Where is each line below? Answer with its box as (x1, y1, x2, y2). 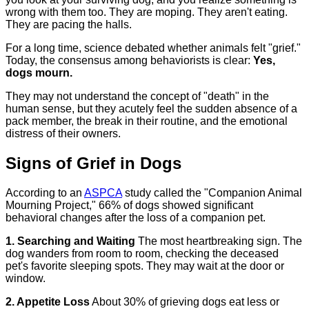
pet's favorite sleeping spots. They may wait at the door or (6, 259, 284, 272)
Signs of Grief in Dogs (6, 153, 181, 172)
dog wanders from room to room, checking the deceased (6, 247, 279, 259)
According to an (6, 186, 84, 199)
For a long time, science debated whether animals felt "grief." (6, 41, 301, 54)
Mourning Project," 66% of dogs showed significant (6, 199, 253, 211)
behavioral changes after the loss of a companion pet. (6, 211, 266, 223)
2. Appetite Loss (6, 295, 90, 308)
